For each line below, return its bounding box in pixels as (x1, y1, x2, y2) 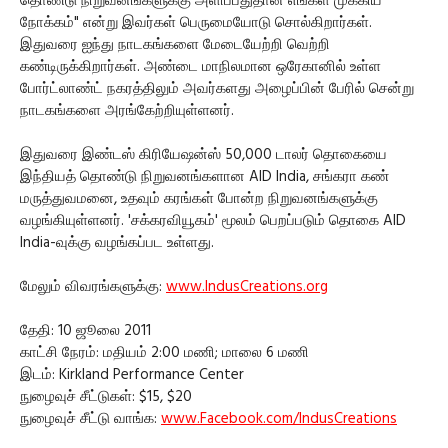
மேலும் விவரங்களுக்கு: (20, 274, 166, 299)
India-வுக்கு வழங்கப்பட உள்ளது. (20, 230, 214, 255)
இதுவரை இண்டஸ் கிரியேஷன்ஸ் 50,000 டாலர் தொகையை (20, 142, 387, 167)
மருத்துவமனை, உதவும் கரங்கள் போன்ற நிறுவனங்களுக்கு (20, 186, 378, 211)
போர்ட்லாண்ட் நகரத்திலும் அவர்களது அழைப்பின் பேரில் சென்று (20, 76, 414, 101)
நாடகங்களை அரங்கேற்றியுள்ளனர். (20, 98, 234, 123)
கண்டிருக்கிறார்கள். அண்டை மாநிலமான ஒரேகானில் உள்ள (20, 54, 381, 79)
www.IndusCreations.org (166, 274, 328, 299)
